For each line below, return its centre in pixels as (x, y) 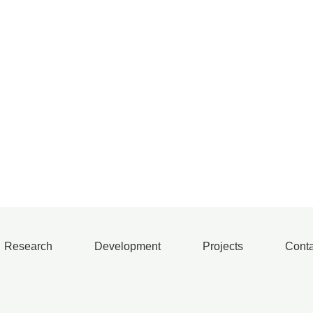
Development (128, 246)
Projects (223, 246)
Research (28, 246)
